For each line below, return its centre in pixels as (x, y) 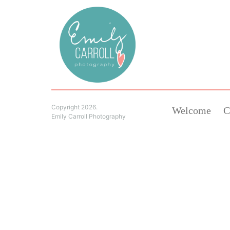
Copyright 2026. (74, 107)
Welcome (191, 110)
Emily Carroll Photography (89, 116)
